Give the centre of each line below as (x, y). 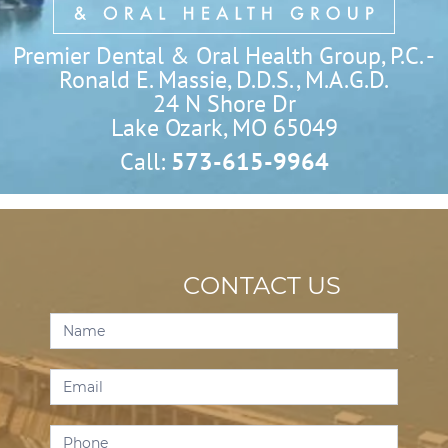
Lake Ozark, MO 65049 (224, 127)
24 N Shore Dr (224, 103)
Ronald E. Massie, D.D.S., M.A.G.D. (224, 79)
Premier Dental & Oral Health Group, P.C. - (224, 55)
